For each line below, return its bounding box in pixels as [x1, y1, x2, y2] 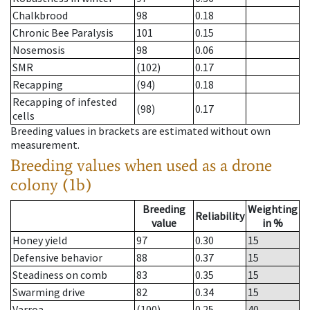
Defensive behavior [12, 250, 102, 265]
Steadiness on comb [12, 268, 107, 282]
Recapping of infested [12, 95, 117, 109]
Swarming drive [12, 285, 85, 300]
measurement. [10, 138, 80, 152]
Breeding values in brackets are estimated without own [10, 124, 271, 138]
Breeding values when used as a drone [10, 155, 272, 176]
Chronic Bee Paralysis [12, 26, 113, 40]
